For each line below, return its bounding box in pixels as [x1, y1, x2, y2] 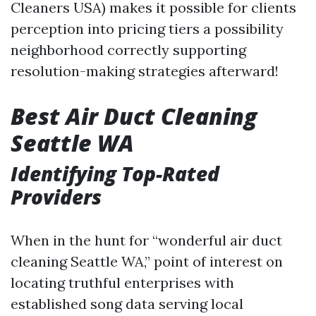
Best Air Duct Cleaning [11, 101, 257, 131]
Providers [11, 183, 102, 210]
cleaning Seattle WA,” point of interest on [11, 253, 283, 270]
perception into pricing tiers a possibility [11, 20, 284, 37]
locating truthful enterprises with [11, 274, 234, 291]
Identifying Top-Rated [11, 160, 219, 187]
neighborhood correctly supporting [11, 41, 246, 59]
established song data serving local [11, 295, 243, 312]
